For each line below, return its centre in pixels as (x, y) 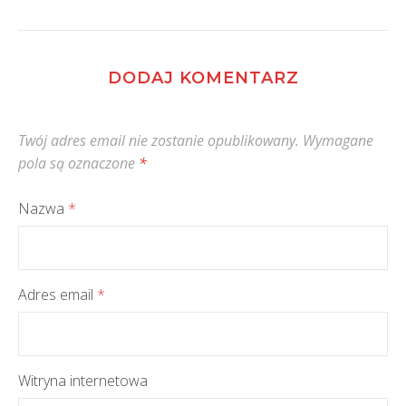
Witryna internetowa (83, 381)
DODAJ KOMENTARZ (203, 78)
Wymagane (338, 141)
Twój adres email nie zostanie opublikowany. (159, 141)
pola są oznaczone (78, 164)
